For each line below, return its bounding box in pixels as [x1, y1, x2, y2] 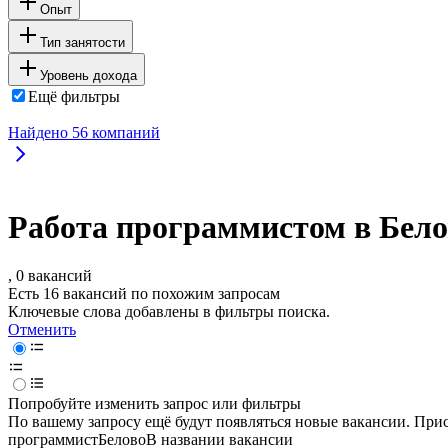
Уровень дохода [40, 67, 137, 83]
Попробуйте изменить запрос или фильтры [8, 395, 301, 413]
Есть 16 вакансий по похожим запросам [8, 285, 280, 303]
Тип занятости [40, 34, 125, 50]
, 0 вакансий [8, 267, 92, 285]
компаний [88, 123, 160, 141]
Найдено [8, 123, 72, 141]
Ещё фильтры [28, 87, 120, 105]
